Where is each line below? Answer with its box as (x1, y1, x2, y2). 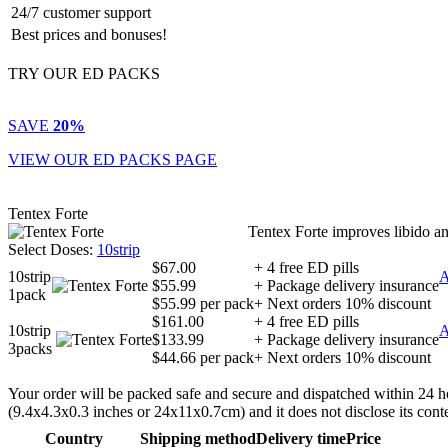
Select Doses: (8, 241, 93, 258)
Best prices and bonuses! (11, 26, 167, 43)
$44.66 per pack (152, 349, 254, 366)
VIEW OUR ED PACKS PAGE (8, 151, 217, 168)
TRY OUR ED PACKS (8, 65, 160, 82)
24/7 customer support (11, 4, 151, 21)
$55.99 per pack (152, 295, 254, 312)
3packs (8, 340, 52, 357)
